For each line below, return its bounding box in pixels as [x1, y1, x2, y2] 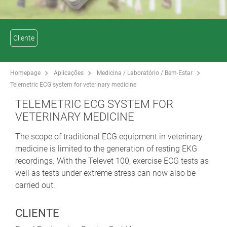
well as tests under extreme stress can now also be [15, 168, 196, 178]
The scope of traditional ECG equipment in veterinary [15, 131, 203, 141]
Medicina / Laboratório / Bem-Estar [97, 69, 193, 77]
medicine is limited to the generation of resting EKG [15, 143, 197, 154]
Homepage [10, 69, 41, 77]
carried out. [15, 180, 55, 190]
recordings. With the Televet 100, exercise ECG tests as [15, 156, 209, 166]
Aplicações [54, 69, 84, 77]
